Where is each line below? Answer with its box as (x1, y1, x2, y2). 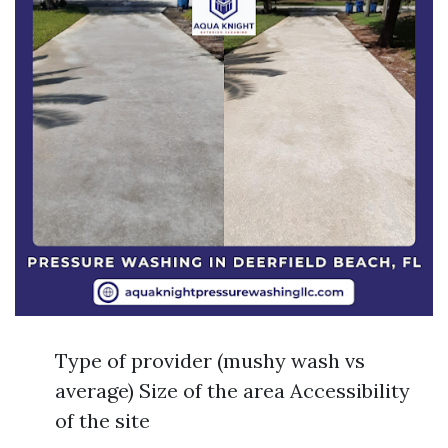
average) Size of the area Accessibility (55, 378, 410, 403)
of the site (55, 408, 150, 433)
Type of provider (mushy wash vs (55, 348, 365, 373)
